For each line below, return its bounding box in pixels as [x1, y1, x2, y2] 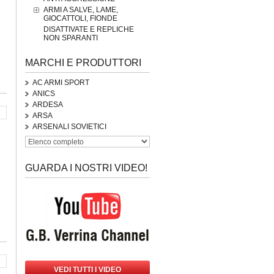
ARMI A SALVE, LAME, [43, 6, 118, 14]
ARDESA [32, 100, 63, 109]
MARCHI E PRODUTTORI [25, 57, 141, 68]
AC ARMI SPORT [32, 78, 89, 87]
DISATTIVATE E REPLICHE [43, 25, 134, 34]
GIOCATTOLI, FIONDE [43, 14, 117, 23]
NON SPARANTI [43, 34, 98, 42]
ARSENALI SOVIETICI [32, 122, 106, 131]
